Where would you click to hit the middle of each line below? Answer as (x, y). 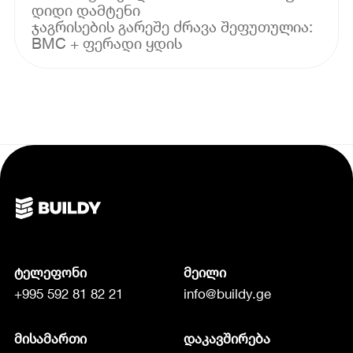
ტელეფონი (50, 272)
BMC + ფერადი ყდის (107, 43)
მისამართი (50, 339)
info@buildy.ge (227, 294)
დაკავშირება (227, 339)
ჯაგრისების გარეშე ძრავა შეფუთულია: (173, 26)
